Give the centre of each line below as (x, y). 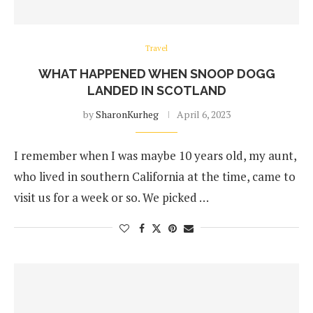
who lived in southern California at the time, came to (155, 176)
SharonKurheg (127, 114)
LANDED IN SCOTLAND (156, 90)
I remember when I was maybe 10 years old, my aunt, (155, 155)
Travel (156, 48)
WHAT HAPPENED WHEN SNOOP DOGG (156, 74)
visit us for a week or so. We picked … (111, 197)
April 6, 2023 (203, 114)
